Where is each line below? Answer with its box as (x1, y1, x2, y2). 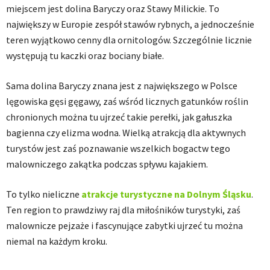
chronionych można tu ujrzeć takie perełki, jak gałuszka (6, 111, 232, 123)
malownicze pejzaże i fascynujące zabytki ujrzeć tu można (6, 219, 243, 231)
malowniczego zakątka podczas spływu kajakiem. (6, 158, 208, 170)
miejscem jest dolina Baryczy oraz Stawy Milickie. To (6, 2, 219, 14)
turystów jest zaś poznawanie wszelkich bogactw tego (6, 142, 230, 154)
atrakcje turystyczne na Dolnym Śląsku (81, 188, 251, 200)
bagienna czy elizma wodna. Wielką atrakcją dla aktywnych (6, 127, 246, 139)
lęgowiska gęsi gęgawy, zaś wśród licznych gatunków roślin (6, 95, 248, 107)
